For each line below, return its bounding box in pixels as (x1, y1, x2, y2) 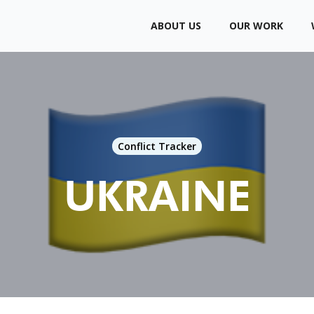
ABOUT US (151, 19, 202, 32)
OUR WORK (229, 19, 284, 32)
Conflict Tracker (118, 139, 196, 153)
